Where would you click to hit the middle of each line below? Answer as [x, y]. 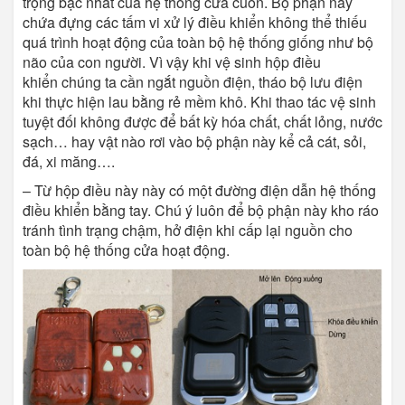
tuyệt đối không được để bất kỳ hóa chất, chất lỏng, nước [202, 122]
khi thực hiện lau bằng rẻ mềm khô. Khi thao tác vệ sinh [199, 102]
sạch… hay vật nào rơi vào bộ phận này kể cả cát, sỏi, [194, 142]
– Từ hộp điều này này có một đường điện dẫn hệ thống [199, 191]
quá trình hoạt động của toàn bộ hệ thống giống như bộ [198, 42]
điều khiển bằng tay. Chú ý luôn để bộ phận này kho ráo [201, 211]
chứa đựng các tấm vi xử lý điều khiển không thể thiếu [195, 23]
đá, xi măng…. [69, 162]
